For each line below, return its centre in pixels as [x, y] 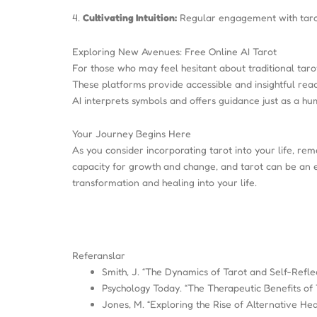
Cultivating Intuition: [130, 17]
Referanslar [99, 255]
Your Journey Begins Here [132, 133]
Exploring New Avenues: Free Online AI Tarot [174, 51]
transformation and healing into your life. [165, 182]
